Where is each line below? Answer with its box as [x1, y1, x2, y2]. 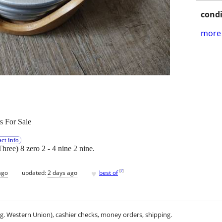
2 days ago [48, 168, 77, 177]
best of [99, 168, 118, 177]
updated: [22, 168, 48, 177]
